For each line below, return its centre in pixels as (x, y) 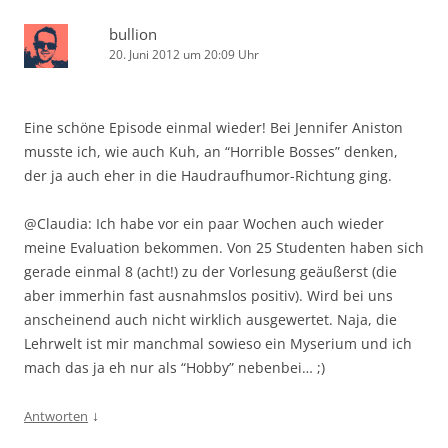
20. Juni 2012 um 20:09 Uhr (184, 54)
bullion (133, 33)
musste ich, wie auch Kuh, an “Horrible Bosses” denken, (211, 151)
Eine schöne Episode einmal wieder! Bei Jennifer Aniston (213, 127)
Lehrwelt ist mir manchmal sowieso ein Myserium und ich (218, 343)
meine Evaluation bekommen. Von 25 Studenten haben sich (224, 247)
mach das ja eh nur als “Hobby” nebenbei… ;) (174, 367)
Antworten (56, 415)
